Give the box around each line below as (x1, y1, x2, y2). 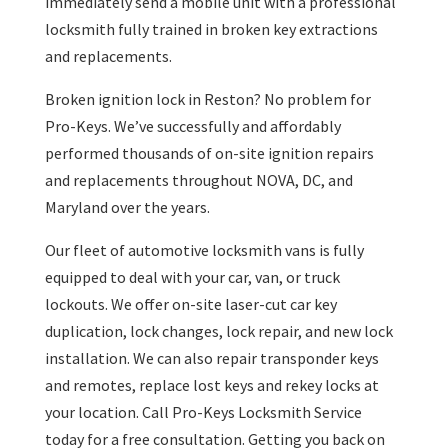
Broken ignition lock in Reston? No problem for (44, 89, 371, 110)
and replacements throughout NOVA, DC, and (44, 170, 353, 191)
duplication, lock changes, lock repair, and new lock (44, 321, 393, 342)
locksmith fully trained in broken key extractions (44, 19, 378, 40)
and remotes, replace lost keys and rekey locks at (44, 375, 379, 396)
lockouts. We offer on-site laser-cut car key (44, 294, 337, 315)
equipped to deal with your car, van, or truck (44, 267, 340, 288)
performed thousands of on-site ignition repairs (44, 143, 374, 164)
